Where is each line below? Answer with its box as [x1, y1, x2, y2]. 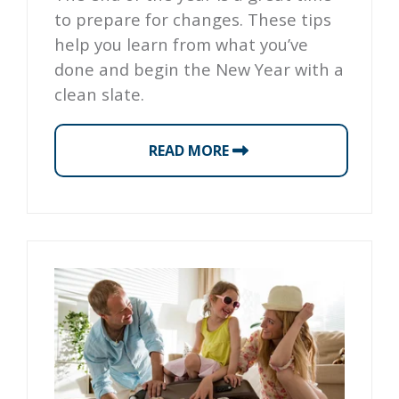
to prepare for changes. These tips [54, 8, 331, 31]
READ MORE [148, 140, 232, 160]
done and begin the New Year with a [54, 58, 344, 81]
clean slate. [54, 83, 144, 106]
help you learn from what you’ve [54, 33, 308, 56]
